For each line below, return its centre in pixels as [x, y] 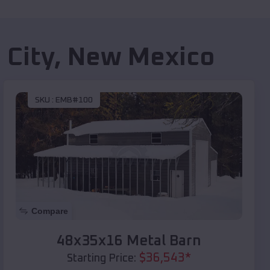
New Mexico [141, 58]
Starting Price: [102, 258]
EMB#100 [74, 100]
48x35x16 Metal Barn [129, 241]
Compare [50, 211]
